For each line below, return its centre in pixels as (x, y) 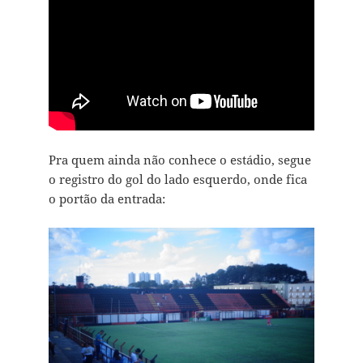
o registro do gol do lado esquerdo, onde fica (177, 179)
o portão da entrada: (107, 198)
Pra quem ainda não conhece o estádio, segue (179, 159)
